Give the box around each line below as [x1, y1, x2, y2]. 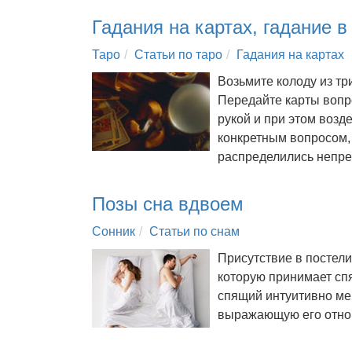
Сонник [92, 225, 135, 238]
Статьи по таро [134, 48, 222, 61]
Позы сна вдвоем [92, 193, 244, 214]
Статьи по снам [149, 225, 240, 238]
